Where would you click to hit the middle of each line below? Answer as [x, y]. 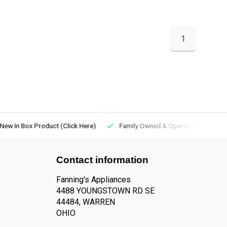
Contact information [102, 160]
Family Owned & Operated [157, 126]
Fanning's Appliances [93, 180]
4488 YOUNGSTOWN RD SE [105, 191]
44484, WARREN [86, 202]
